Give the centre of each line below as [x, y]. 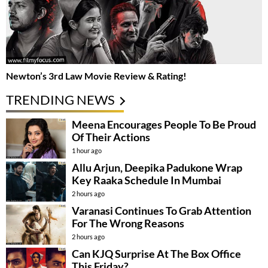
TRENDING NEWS [60, 100]
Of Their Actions [111, 137]
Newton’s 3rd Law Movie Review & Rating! [96, 76]
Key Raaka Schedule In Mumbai [147, 180]
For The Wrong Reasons [128, 223]
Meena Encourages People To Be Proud [164, 125]
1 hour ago [87, 151]
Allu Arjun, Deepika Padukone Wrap [157, 168]
